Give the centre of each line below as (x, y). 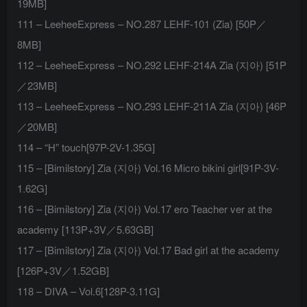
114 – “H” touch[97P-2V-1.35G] (86, 147)
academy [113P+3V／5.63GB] (85, 230)
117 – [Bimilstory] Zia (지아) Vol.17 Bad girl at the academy (148, 250)
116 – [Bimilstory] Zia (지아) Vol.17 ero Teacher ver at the (145, 209)
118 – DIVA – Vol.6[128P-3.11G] (88, 291)
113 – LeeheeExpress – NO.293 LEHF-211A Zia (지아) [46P (152, 106)
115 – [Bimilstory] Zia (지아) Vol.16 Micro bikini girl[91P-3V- (148, 168)
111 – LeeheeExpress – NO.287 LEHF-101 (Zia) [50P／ (142, 24)
